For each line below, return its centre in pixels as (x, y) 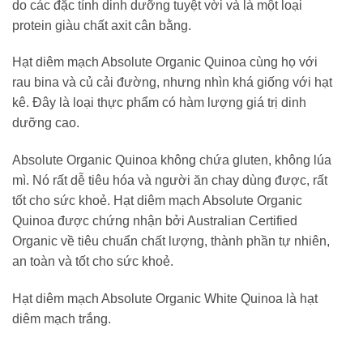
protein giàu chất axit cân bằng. (102, 25)
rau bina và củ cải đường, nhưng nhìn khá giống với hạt (172, 83)
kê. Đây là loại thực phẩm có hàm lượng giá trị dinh (159, 103)
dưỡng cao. (46, 123)
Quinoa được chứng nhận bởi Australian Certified (155, 221)
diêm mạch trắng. (62, 319)
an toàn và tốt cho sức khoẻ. (93, 262)
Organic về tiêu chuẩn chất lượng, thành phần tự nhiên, (171, 241)
